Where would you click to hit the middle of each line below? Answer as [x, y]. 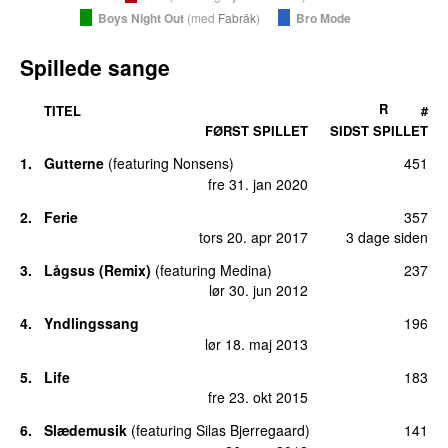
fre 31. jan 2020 [258, 183]
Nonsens [201, 163]
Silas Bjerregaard [250, 430]
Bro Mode [323, 17]
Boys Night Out [140, 17]
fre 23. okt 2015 [258, 397]
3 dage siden [387, 236]
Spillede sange [95, 66]
